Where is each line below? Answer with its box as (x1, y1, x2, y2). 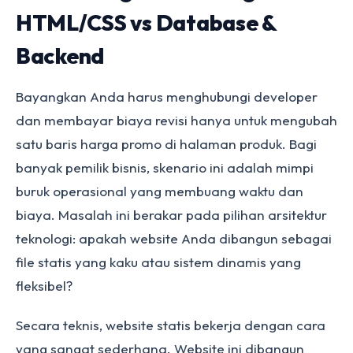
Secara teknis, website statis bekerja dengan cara (16, 317, 325, 333)
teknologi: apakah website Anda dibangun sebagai (16, 230, 332, 247)
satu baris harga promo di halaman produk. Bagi (16, 136, 317, 152)
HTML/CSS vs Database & (16, 9, 277, 36)
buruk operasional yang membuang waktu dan (16, 183, 303, 199)
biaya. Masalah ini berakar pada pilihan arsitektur (16, 206, 327, 223)
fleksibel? (16, 277, 72, 294)
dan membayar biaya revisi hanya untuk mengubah (16, 112, 337, 128)
